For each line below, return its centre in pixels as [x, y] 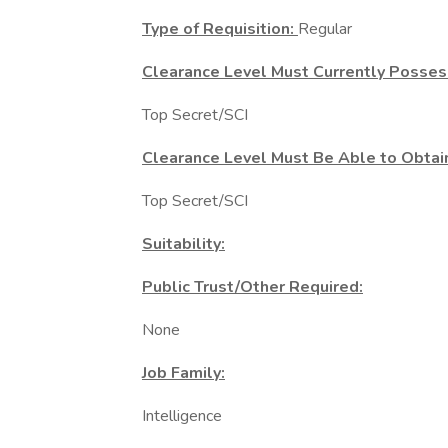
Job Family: [183, 373]
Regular [325, 29]
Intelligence [182, 416]
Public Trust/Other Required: [252, 287]
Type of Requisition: [220, 29]
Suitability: [183, 244]
